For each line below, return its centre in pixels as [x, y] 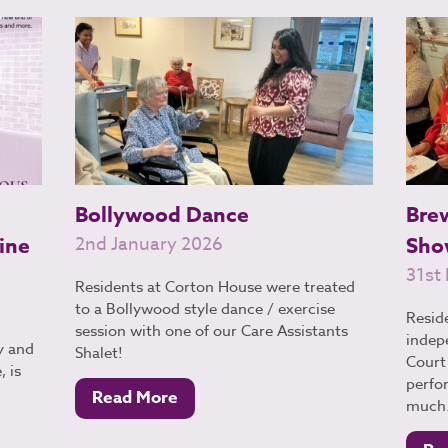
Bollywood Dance [162, 215]
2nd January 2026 [149, 245]
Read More [135, 398]
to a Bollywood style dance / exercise [205, 308]
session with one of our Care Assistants [212, 330]
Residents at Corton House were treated [215, 286]
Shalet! [99, 352]
